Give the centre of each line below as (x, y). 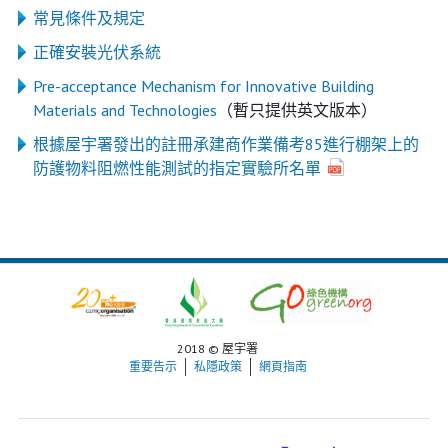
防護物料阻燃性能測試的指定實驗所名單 (176, 168)
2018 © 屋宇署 (217, 348)
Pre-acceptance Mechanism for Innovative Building (203, 86)
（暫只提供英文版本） (296, 110)
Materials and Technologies (124, 110)
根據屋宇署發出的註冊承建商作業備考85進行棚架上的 (225, 144)
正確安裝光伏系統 (96, 52)
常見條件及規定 (88, 18)
